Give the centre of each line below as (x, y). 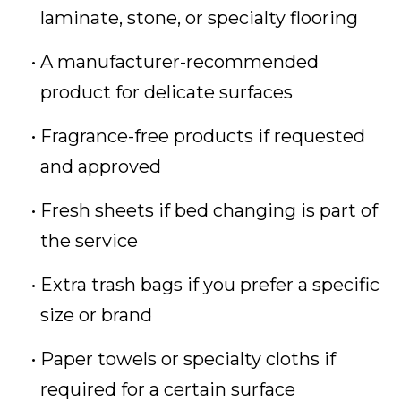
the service (89, 241)
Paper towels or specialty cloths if (188, 359)
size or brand (96, 316)
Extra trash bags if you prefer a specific (210, 285)
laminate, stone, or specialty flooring (199, 18)
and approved (101, 167)
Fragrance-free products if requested (203, 137)
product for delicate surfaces (166, 93)
